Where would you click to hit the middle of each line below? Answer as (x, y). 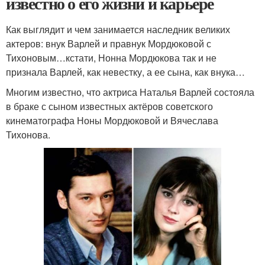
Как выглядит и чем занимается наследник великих (118, 29)
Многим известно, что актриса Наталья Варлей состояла (130, 92)
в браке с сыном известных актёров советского (109, 106)
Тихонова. (28, 135)
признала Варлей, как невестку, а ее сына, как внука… (125, 72)
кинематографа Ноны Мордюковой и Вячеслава (112, 120)
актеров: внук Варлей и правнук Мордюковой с (109, 43)
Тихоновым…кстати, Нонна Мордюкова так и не (111, 58)
